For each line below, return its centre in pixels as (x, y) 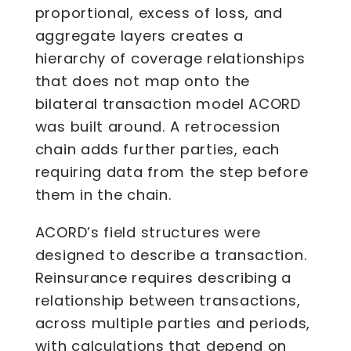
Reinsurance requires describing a (163, 277)
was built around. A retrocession (158, 127)
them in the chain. (103, 195)
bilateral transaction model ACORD (168, 104)
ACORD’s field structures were (148, 232)
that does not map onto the (142, 81)
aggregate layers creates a (139, 36)
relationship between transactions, (168, 300)
